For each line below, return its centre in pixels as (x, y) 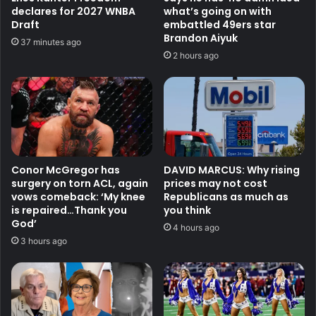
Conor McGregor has (66, 170)
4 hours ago (196, 228)
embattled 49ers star (220, 25)
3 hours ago (44, 241)
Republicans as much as (226, 197)
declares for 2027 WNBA (73, 12)
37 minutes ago (51, 42)
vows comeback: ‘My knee (78, 197)
